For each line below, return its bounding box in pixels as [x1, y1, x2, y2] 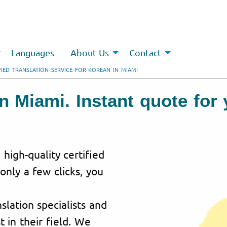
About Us [70, 47, 109, 58]
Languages [11, 47, 54, 58]
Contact [129, 47, 162, 58]
